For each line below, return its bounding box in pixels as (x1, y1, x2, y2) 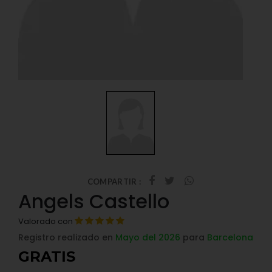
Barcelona (207, 231, 253, 243)
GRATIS (18, 248, 75, 265)
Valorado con (18, 216, 75, 227)
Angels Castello (18, 188, 169, 215)
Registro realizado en (18, 231, 115, 243)
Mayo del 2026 (115, 231, 180, 243)
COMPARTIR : (87, 177, 141, 186)
